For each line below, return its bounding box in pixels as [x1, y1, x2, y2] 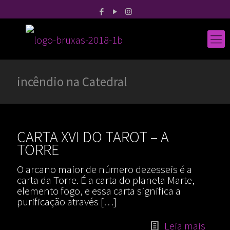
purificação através [17, 195, 99, 208]
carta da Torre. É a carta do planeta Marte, [17, 173, 195, 187]
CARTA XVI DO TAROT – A [17, 127, 169, 146]
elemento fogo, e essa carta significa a [17, 184, 181, 198]
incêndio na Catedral [17, 73, 127, 90]
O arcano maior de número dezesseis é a [17, 162, 192, 176]
